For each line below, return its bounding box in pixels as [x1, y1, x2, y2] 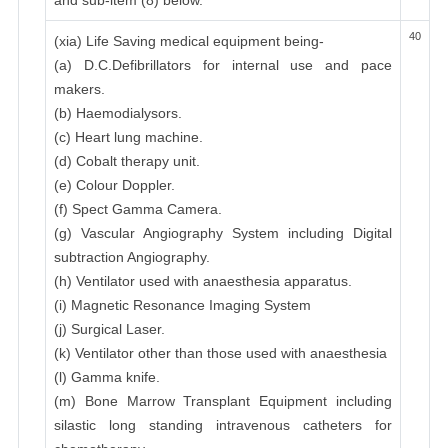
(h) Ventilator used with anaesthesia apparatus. [54, 273, 352, 289]
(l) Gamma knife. [54, 369, 160, 385]
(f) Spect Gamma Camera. [54, 201, 222, 217]
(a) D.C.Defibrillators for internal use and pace [54, 57, 392, 73]
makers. [54, 81, 105, 97]
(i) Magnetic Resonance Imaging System [54, 297, 311, 313]
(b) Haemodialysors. [54, 105, 182, 121]
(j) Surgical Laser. [54, 321, 165, 337]
